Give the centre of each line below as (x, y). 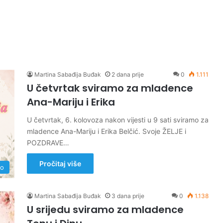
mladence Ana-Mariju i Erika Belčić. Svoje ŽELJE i (107, 131)
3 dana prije (128, 196)
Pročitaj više (60, 164)
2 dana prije (128, 74)
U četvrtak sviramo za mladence (110, 88)
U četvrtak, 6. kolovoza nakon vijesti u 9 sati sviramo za (118, 120)
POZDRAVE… (48, 143)
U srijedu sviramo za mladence (105, 210)
